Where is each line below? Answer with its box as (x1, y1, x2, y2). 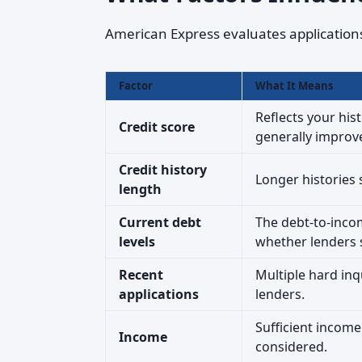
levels (119, 233, 155, 250)
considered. (255, 338, 327, 356)
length (119, 180, 162, 198)
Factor (119, 78, 153, 93)
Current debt (119, 213, 201, 231)
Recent (119, 266, 163, 284)
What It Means (255, 78, 333, 93)
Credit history (119, 161, 207, 179)
